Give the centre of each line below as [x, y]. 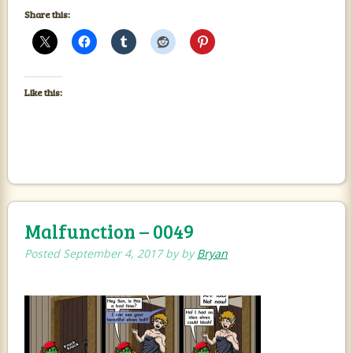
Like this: [43, 93]
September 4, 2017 [112, 254]
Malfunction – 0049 [109, 232]
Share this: [47, 15]
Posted [43, 254]
